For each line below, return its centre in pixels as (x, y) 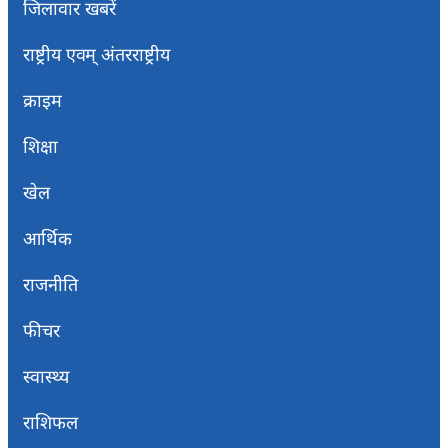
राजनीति (50, 284)
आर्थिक (47, 238)
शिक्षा (40, 146)
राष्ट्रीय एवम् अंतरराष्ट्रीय (96, 54)
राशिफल (50, 422)
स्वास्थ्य (46, 376)
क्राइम (42, 100)
